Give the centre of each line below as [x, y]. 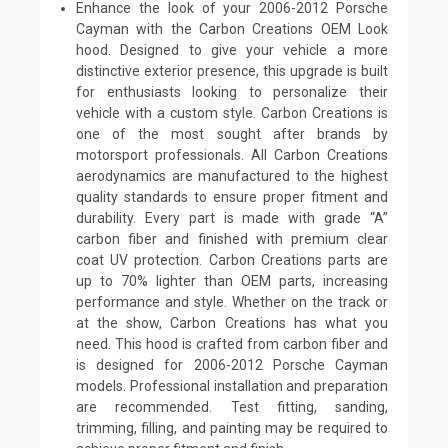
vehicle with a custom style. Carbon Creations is [232, 112]
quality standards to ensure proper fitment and [232, 196]
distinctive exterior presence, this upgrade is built [232, 70]
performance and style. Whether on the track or [232, 301]
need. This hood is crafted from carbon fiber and [232, 343]
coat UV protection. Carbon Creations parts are [232, 259]
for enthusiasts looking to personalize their [232, 91]
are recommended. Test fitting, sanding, [232, 406]
